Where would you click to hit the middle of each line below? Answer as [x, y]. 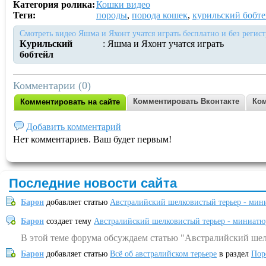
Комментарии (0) [52, 85]
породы [112, 15]
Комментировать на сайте [70, 102]
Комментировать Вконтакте [186, 101]
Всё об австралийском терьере [163, 254]
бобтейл [37, 54]
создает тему [69, 221]
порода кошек [160, 15]
